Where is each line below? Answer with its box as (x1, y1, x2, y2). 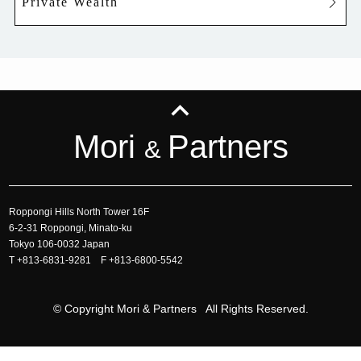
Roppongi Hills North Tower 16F (9, 206, 150, 218)
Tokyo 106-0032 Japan (9, 239, 110, 250)
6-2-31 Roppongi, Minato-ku (9, 222, 133, 234)
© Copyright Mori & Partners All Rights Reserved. (52, 302, 309, 315)
